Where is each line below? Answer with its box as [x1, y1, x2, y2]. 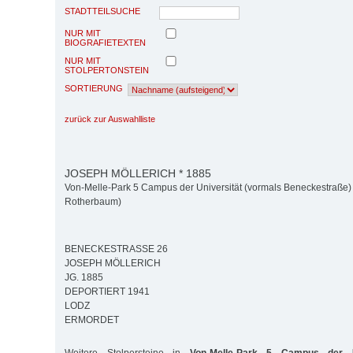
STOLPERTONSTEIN [65, 65, 149, 75]
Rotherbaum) [65, 196, 121, 208]
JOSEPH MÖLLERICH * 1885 [65, 166, 211, 180]
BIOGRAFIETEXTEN [65, 37, 146, 47]
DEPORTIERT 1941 [65, 286, 150, 298]
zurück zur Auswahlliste [65, 113, 155, 124]
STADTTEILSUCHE [65, 6, 140, 16]
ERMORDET [65, 314, 119, 326]
